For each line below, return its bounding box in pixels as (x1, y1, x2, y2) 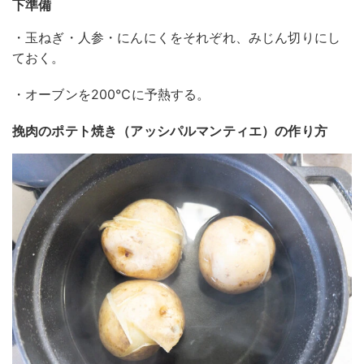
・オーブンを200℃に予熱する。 (12, 86, 210, 103)
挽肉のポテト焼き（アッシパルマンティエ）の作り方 (12, 123, 327, 140)
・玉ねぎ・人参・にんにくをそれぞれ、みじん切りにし (12, 29, 340, 46)
